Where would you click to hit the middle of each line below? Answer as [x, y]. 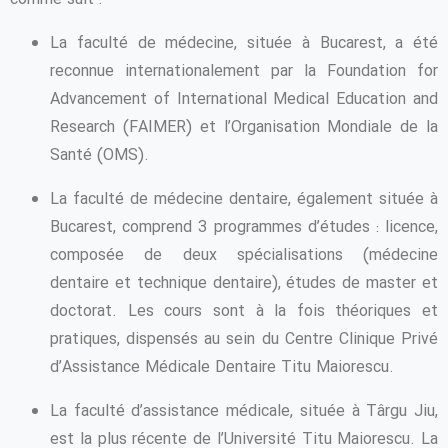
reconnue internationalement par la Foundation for [244, 72]
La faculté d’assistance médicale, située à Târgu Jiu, [244, 412]
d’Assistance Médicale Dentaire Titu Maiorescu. [222, 368]
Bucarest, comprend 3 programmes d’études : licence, [244, 228]
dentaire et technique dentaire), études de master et [244, 284]
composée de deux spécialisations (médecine [244, 256]
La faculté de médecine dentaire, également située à [244, 200]
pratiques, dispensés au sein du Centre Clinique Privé [244, 340]
